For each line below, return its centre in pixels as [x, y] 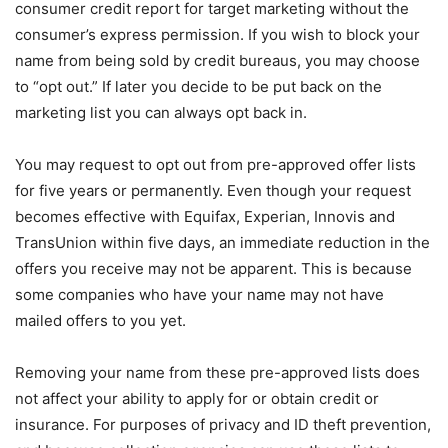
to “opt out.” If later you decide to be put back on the [198, 87]
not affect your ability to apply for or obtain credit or [197, 399]
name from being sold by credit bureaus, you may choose [217, 61]
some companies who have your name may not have [199, 295]
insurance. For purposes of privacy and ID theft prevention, [223, 425]
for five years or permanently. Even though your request [213, 191]
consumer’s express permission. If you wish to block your [217, 35]
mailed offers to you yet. [100, 321]
